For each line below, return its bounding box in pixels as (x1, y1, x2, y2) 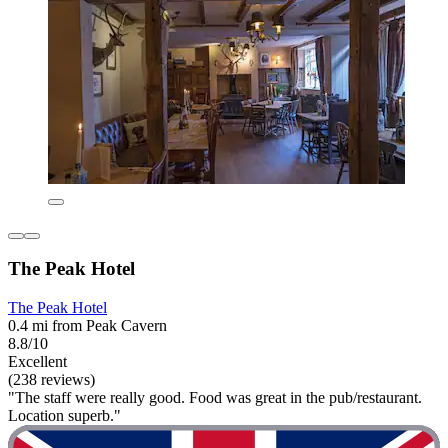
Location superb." (8, 407, 121, 425)
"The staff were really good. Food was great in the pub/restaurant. (8, 389, 422, 407)
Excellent (8, 353, 67, 371)
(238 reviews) (8, 371, 95, 389)
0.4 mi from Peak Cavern (8, 317, 167, 335)
